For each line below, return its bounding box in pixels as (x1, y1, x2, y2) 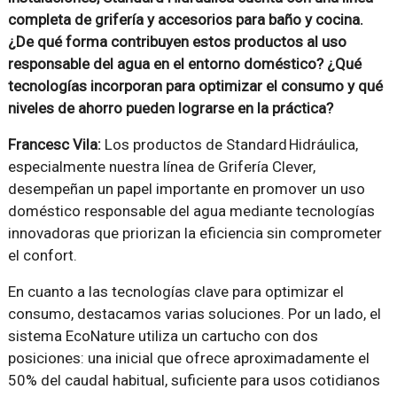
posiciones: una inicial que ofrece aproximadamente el (7, 349, 370, 368)
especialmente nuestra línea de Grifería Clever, (7, 158, 315, 176)
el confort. (7, 246, 77, 265)
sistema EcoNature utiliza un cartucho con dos (7, 327, 318, 346)
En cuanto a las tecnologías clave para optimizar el (7, 283, 344, 301)
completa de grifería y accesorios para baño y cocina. (7, 11, 363, 29)
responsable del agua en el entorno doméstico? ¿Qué (7, 55, 362, 74)
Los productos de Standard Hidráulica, (100, 136, 358, 154)
